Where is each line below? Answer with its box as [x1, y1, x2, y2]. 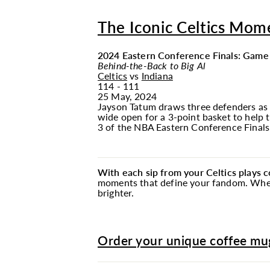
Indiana [141, 70, 173, 81]
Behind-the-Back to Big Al [98, 60, 206, 71]
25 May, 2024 [98, 90, 157, 102]
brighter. [98, 187, 134, 198]
